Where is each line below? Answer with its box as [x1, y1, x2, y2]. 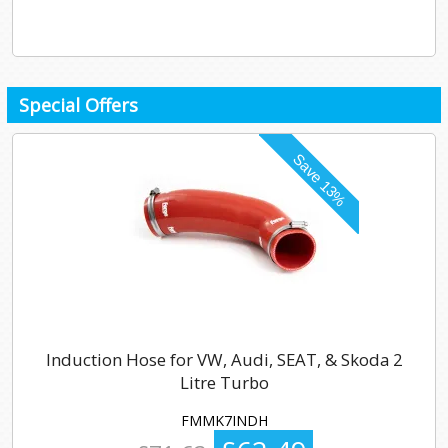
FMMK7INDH [180, 410, 268, 430]
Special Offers [19, 93, 138, 118]
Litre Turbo [179, 371, 269, 395]
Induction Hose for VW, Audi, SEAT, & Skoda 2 [45, 348, 403, 372]
